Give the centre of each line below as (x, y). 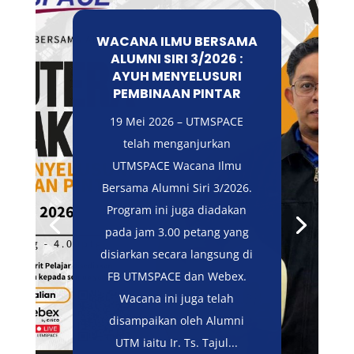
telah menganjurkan (177, 144)
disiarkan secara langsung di (177, 254)
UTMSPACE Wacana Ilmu (177, 166)
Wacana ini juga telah (177, 299)
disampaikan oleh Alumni (177, 321)
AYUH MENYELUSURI (177, 77)
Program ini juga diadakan (177, 210)
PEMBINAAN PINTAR (177, 94)
